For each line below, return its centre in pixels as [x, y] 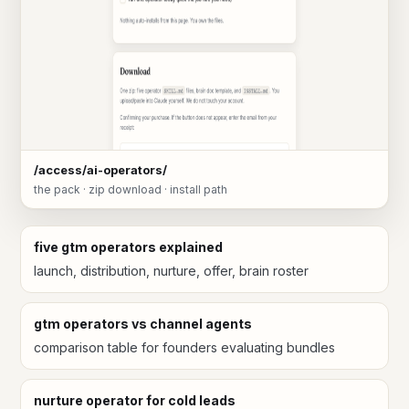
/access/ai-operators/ [100, 170]
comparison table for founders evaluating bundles [184, 348]
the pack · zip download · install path [131, 190]
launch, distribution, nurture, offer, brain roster [171, 271]
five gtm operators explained [128, 247]
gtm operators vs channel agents [143, 324]
